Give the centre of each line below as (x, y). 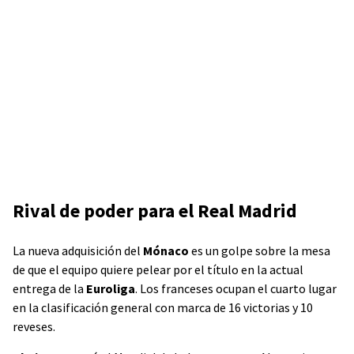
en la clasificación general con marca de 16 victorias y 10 (163, 307)
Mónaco (167, 250)
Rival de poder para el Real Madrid (155, 211)
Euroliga (111, 288)
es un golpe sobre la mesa (261, 250)
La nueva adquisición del (78, 250)
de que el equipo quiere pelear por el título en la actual (158, 269)
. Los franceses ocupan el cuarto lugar (236, 288)
